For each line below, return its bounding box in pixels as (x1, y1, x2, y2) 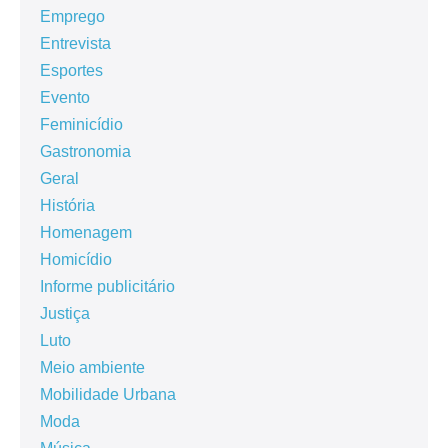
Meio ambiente (40, 358, 145, 376)
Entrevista (40, 34, 111, 52)
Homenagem (40, 223, 132, 241)
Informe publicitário (40, 277, 175, 295)
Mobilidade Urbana (40, 385, 176, 403)
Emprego (40, 7, 105, 25)
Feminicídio (40, 115, 123, 133)
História (40, 196, 95, 214)
